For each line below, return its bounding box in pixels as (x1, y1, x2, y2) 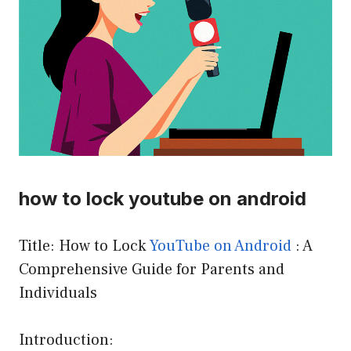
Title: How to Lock (19, 235, 150, 256)
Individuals (19, 282, 97, 303)
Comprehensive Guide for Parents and (19, 259, 284, 280)
